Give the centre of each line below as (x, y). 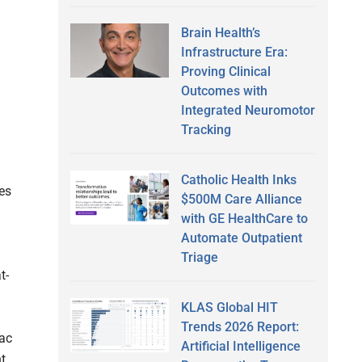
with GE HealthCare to (244, 218)
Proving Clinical (225, 71)
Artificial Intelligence (240, 346)
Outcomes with (224, 90)
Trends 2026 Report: (240, 326)
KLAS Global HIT (229, 307)
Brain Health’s (220, 32)
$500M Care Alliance (241, 199)
